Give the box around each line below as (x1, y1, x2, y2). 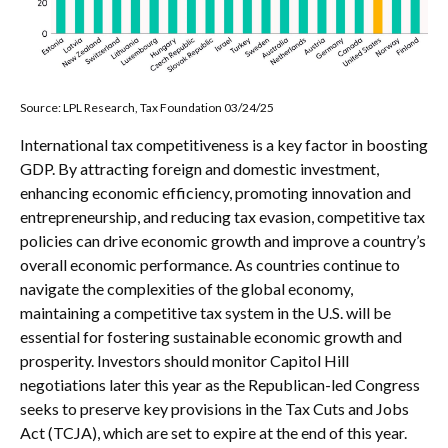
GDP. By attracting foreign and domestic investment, (20, 159, 379, 179)
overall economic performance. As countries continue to (20, 255, 400, 275)
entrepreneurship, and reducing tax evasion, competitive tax (20, 207, 425, 227)
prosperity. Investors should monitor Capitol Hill (20, 351, 349, 371)
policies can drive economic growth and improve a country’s (20, 231, 426, 251)
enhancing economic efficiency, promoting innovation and (20, 183, 411, 203)
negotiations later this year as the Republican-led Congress (20, 375, 420, 395)
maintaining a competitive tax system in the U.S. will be (20, 303, 391, 323)
